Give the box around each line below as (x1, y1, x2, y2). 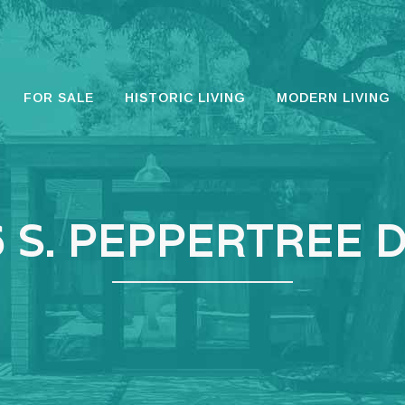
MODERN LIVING (277, 90, 391, 105)
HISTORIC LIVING (125, 90, 246, 105)
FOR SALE (24, 90, 94, 105)
